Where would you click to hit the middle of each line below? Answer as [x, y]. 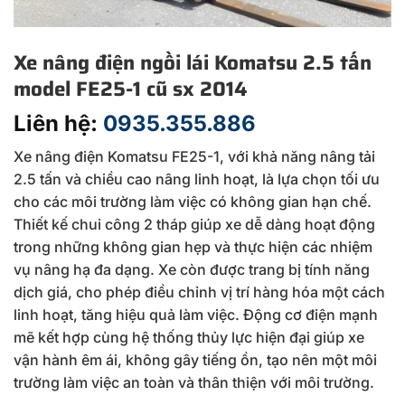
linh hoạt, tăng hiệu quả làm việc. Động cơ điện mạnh [196, 314]
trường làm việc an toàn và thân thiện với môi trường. [194, 382]
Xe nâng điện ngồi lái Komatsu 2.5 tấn [193, 62]
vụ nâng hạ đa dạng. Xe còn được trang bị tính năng [192, 269]
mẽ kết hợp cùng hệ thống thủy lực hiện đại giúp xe [189, 337]
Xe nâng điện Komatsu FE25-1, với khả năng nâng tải [194, 156]
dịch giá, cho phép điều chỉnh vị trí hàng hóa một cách [199, 292]
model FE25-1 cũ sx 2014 [131, 89]
